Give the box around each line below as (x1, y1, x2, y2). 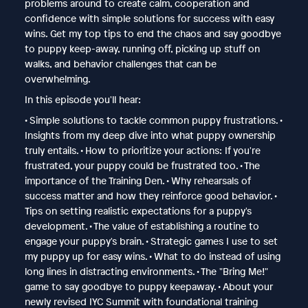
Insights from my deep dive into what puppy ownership (24, 128, 276, 142)
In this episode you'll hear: (24, 92, 141, 106)
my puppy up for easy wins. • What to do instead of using (24, 249, 280, 263)
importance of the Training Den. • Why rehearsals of (24, 173, 251, 187)
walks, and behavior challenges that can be (24, 56, 217, 70)
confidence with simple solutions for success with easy (24, 11, 274, 25)
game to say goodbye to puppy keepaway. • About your (24, 279, 273, 293)
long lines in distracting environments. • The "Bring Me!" (24, 264, 268, 278)
